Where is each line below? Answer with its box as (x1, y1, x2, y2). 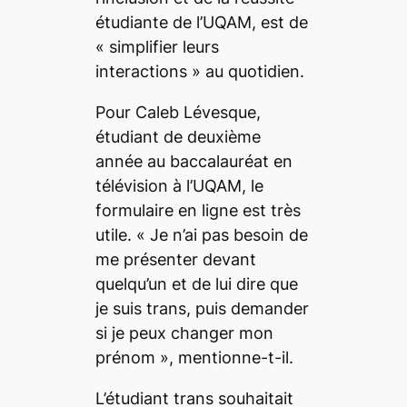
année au (94, 151, 170, 171)
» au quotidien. (191, 61, 304, 81)
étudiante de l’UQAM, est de (94, 12, 308, 32)
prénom (94, 347, 160, 367)
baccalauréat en (169, 151, 293, 171)
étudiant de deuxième (94, 126, 261, 146)
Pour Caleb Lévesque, (94, 102, 261, 122)
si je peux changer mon (94, 323, 273, 342)
